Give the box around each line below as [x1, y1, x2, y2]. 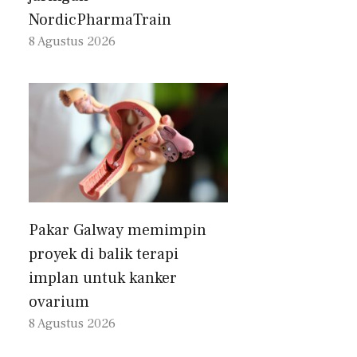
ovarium [29, 292, 89, 313]
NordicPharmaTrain [29, 10, 171, 31]
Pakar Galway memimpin [29, 220, 206, 241]
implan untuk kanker [29, 268, 177, 289]
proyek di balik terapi [29, 244, 178, 265]
